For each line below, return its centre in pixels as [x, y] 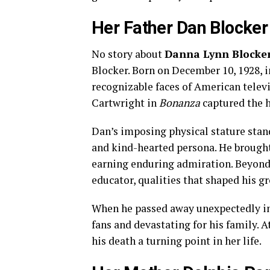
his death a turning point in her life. [177, 241]
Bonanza [180, 103]
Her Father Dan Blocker [180, 28]
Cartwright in [125, 103]
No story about [128, 54]
